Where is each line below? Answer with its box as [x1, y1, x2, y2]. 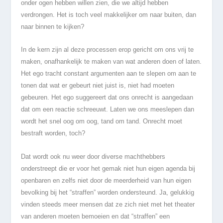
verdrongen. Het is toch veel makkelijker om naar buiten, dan [21, 10, 197, 18]
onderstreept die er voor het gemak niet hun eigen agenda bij [21, 164, 196, 172]
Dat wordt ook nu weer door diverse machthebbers [21, 152, 166, 160]
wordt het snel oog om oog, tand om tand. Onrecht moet [21, 117, 183, 125]
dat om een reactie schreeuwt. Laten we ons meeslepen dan [21, 106, 195, 113]
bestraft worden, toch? [21, 129, 86, 137]
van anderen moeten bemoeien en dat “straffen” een [21, 212, 170, 220]
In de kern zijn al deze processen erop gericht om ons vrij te [21, 46, 194, 54]
